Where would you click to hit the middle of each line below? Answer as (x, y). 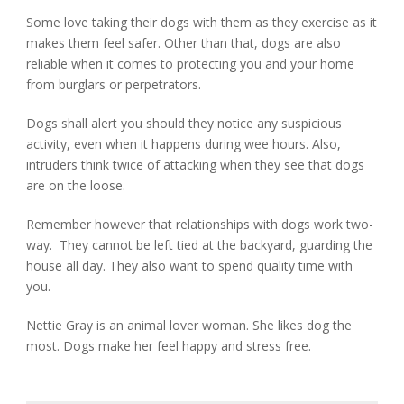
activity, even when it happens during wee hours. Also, (184, 144)
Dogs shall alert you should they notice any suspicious (184, 123)
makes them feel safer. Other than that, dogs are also (184, 43)
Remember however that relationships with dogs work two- (200, 224)
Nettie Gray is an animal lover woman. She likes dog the (189, 325)
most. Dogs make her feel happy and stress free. (169, 346)
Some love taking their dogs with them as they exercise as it (202, 22)
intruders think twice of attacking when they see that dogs (196, 165)
